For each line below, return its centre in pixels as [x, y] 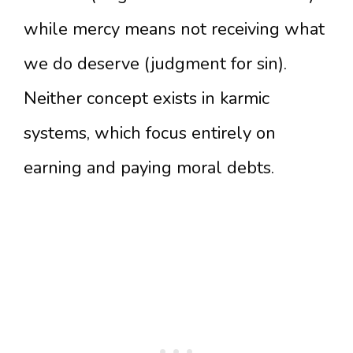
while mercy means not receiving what [174, 29]
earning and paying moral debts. [149, 168]
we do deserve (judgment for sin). [155, 64]
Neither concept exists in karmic [147, 98]
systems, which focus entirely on [150, 133]
